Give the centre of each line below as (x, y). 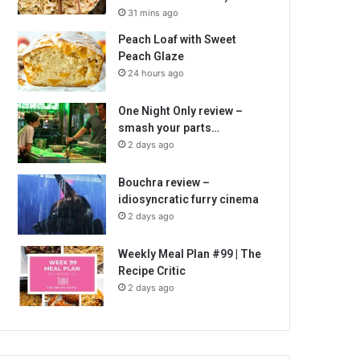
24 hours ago (156, 73)
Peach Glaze (151, 56)
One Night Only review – (181, 111)
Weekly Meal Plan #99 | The (190, 254)
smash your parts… (169, 128)
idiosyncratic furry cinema (189, 199)
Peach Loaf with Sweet (178, 39)
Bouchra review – (164, 182)
